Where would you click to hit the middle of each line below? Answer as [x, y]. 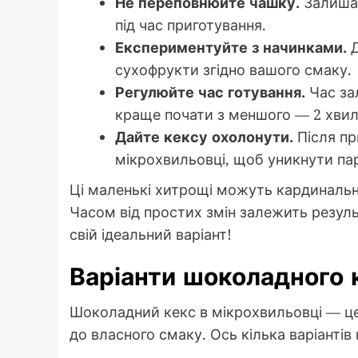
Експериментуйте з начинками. [231, 48]
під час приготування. [191, 25]
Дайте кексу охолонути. [204, 137]
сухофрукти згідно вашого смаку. [233, 70]
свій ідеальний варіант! [151, 235]
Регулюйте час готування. [210, 92]
